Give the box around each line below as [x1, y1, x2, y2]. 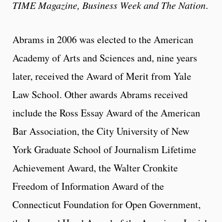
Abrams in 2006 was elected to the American [12, 33, 193, 47]
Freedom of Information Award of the [12, 179, 164, 193]
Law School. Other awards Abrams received [12, 88, 188, 102]
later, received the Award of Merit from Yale [12, 69, 191, 83]
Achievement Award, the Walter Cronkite [12, 161, 178, 175]
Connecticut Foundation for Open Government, [12, 198, 201, 212]
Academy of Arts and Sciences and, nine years [12, 51, 197, 65]
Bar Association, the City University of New [12, 124, 189, 138]
